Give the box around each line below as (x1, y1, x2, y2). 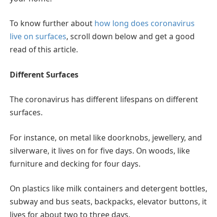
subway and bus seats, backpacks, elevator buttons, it (10, 196, 207, 207)
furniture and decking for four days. (10, 158, 142, 169)
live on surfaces (10, 31, 66, 42)
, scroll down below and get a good (66, 31, 195, 42)
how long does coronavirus (94, 18, 195, 29)
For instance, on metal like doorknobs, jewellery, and (10, 132, 202, 143)
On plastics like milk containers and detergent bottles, (10, 183, 207, 194)
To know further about (10, 18, 94, 29)
